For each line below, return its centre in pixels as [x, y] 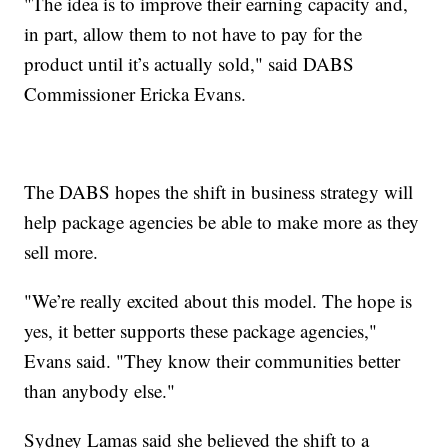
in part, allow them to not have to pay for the [193, 34]
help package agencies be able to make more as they [222, 222]
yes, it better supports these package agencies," [201, 331]
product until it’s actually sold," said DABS [189, 64]
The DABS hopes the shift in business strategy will [219, 192]
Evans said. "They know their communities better [212, 361]
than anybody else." [100, 391]
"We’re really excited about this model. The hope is [218, 301]
